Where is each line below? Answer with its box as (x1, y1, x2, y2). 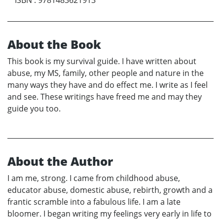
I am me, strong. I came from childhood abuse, (7, 172, 180, 184)
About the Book (7, 36, 101, 52)
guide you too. (7, 103, 61, 114)
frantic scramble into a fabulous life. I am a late (7, 196, 181, 207)
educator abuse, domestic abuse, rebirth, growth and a (7, 184, 213, 195)
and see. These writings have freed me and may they (7, 91, 202, 102)
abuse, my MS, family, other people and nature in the (7, 67, 204, 78)
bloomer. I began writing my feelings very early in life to (7, 208, 212, 219)
